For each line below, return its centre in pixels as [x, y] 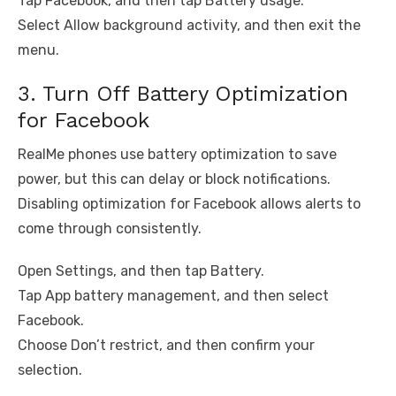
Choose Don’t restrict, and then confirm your [166, 346]
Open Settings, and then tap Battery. [141, 271]
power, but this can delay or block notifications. [174, 179]
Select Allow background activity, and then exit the [189, 26]
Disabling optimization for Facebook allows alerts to [189, 204]
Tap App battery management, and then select [173, 296]
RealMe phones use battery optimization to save [177, 155]
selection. [50, 370]
